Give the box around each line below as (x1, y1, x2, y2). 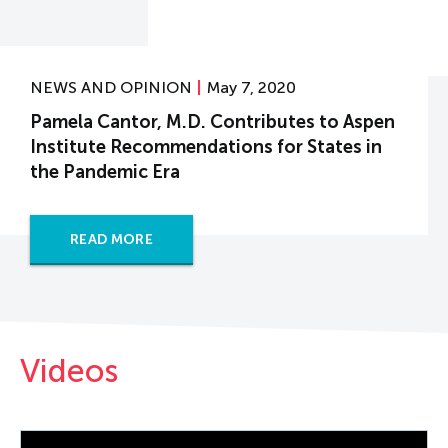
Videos (20, 352, 118, 390)
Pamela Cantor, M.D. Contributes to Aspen (30, 111, 395, 133)
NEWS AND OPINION (30, 78, 192, 97)
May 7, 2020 (207, 78, 296, 97)
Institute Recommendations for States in (30, 136, 382, 158)
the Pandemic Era (30, 161, 180, 183)
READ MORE (70, 231, 154, 248)
